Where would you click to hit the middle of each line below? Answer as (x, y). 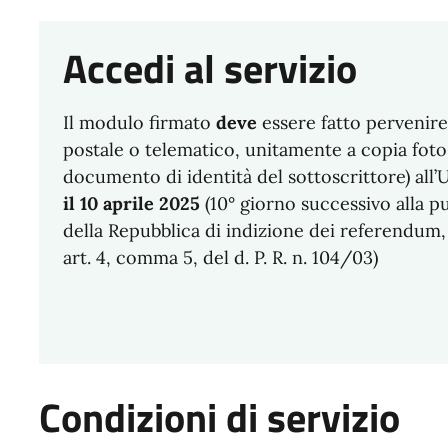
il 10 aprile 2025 (131, 203)
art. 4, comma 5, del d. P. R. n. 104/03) (220, 257)
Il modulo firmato (139, 122)
